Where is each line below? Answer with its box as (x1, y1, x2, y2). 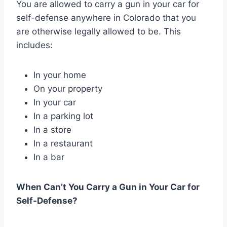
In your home (33, 69, 86, 80)
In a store (33, 124, 71, 135)
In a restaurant (33, 138, 93, 148)
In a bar (33, 152, 64, 162)
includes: (16, 40, 53, 50)
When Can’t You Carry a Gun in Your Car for (16, 181, 200, 192)
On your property (33, 83, 102, 94)
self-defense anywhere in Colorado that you (16, 12, 196, 23)
